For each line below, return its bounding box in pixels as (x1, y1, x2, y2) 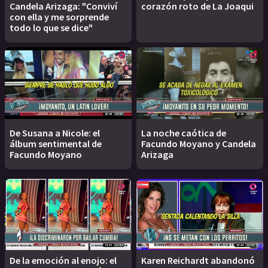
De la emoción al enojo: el (10, 254, 117, 266)
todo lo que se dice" (10, 22, 93, 34)
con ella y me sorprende (10, 11, 109, 23)
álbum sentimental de (10, 137, 102, 150)
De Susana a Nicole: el (10, 126, 100, 139)
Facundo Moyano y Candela (141, 137, 256, 150)
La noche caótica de (141, 126, 226, 139)
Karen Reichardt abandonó (141, 254, 255, 266)
